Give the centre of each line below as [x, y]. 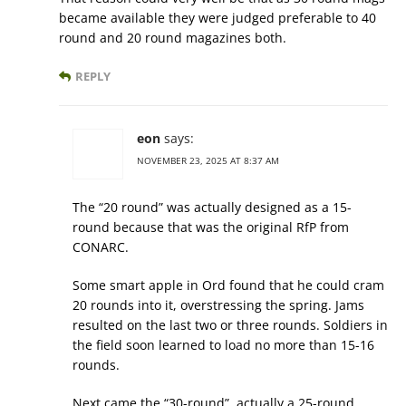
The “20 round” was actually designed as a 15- [212, 207]
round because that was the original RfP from [211, 227]
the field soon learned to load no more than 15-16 [223, 345]
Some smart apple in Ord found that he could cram [228, 285]
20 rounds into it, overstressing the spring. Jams [218, 305]
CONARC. [101, 247]
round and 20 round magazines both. [173, 38]
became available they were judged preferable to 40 [217, 18]
